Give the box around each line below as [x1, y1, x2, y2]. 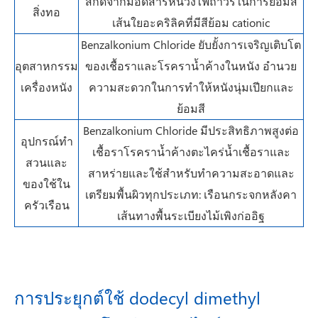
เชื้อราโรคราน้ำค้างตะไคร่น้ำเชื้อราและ [92, 144, 290, 159]
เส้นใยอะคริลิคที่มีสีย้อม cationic [112, 15, 270, 30]
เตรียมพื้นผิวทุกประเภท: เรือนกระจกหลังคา [85, 187, 297, 202]
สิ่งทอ [33, 4, 60, 19]
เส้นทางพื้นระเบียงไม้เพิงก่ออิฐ [117, 208, 265, 223]
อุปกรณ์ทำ [20, 133, 73, 148]
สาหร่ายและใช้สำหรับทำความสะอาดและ [87, 165, 295, 180]
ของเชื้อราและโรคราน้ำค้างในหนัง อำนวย [85, 58, 297, 73]
